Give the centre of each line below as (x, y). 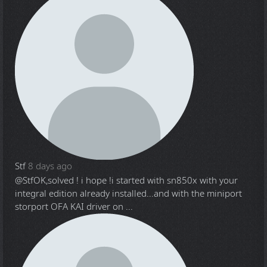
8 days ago (50, 166)
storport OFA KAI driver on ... (74, 207)
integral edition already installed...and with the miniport (128, 194)
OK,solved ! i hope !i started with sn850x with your (136, 181)
